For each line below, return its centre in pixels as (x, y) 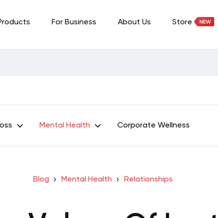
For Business (74, 22)
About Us (134, 22)
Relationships (148, 180)
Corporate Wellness (154, 126)
